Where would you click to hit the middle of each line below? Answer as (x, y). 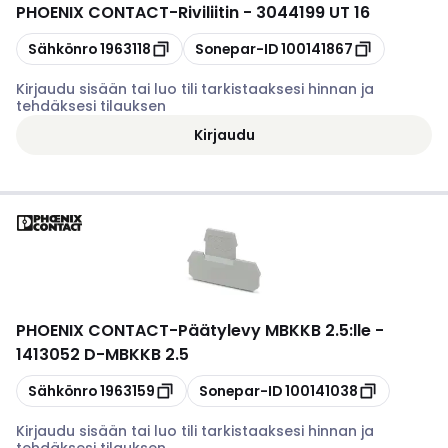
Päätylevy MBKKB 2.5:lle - (281, 330)
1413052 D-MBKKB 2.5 (102, 354)
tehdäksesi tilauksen (91, 106)
